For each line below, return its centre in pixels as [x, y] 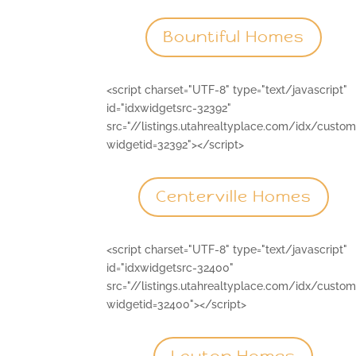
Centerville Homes [233, 197]
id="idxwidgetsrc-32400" [170, 267]
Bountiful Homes [233, 37]
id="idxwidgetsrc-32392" [169, 108]
